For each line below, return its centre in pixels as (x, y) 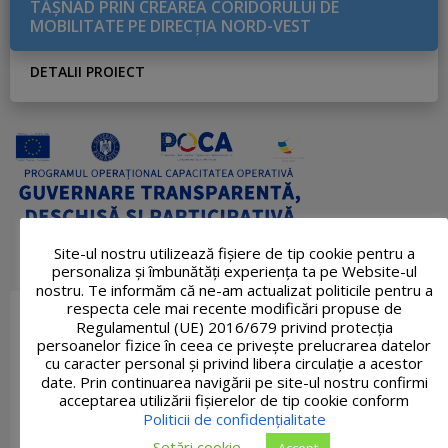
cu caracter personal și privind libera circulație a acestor (234, 363)
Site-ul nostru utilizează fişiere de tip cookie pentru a (234, 252)
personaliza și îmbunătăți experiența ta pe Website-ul (234, 271)
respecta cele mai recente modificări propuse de (234, 308)
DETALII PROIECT (87, 71)
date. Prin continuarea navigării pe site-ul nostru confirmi (234, 381)
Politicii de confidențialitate (234, 418)
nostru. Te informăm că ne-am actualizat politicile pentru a (234, 289)
